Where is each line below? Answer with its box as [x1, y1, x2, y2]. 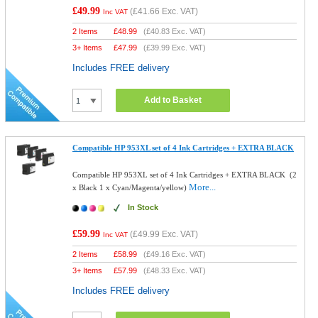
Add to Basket [144, 95, 202, 105]
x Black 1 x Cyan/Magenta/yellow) [72, 183, 190, 192]
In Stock [128, 203, 159, 212]
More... [189, 182, 216, 192]
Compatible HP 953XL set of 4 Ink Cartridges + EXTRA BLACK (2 [72, 170, 297, 179]
